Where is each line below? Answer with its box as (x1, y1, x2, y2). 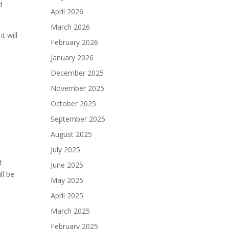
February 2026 (50, 37, 98, 47)
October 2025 (50, 99, 96, 108)
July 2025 (50, 145, 80, 154)
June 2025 (50, 160, 83, 170)
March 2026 (50, 22, 90, 32)
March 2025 (50, 206, 90, 216)
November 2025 (50, 83, 104, 93)
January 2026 (50, 53, 94, 62)
